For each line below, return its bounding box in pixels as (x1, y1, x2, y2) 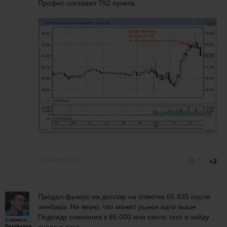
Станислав (5, 217, 32, 223)
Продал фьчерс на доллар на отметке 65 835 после (38, 193, 211, 201)
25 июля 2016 (38, 156, 78, 164)
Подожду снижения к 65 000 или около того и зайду (38, 213, 209, 221)
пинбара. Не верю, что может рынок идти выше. (38, 203, 198, 211)
